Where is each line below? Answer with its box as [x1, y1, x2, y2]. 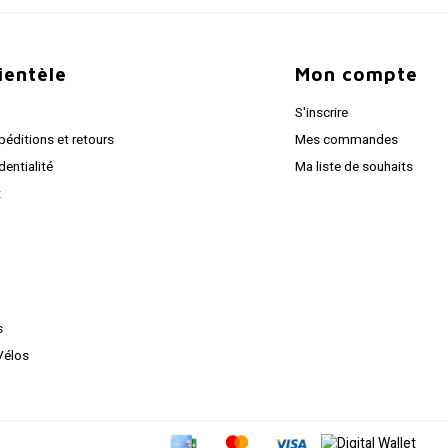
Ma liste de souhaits [295, 156, 414, 177]
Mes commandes [295, 129, 399, 150]
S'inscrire [295, 102, 349, 123]
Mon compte [295, 62, 418, 85]
